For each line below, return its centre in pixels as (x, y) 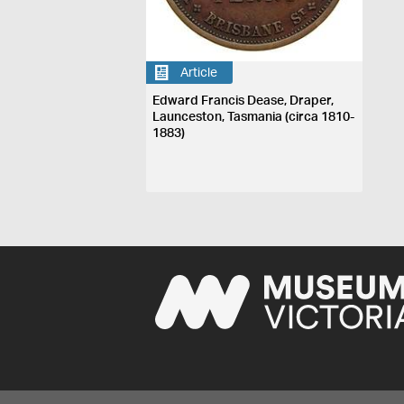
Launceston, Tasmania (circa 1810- (254, 118)
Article (199, 73)
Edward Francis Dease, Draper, (243, 101)
